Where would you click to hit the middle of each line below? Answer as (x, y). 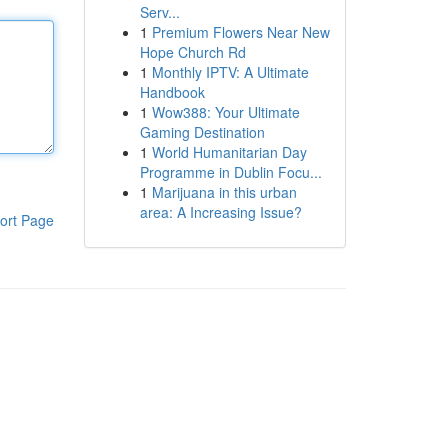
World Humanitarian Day (229, 152)
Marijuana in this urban (224, 192)
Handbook (172, 92)
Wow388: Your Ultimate (225, 112)
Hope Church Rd (192, 52)
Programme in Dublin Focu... (230, 172)
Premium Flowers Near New (240, 32)
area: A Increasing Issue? (220, 212)
